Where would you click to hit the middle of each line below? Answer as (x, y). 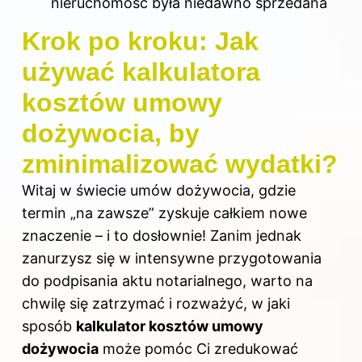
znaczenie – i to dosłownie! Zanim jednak (162, 235)
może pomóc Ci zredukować (198, 348)
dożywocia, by (111, 133)
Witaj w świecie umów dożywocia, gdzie (159, 190)
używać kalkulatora (141, 72)
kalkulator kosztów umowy (170, 326)
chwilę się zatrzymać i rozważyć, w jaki (156, 303)
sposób (49, 326)
